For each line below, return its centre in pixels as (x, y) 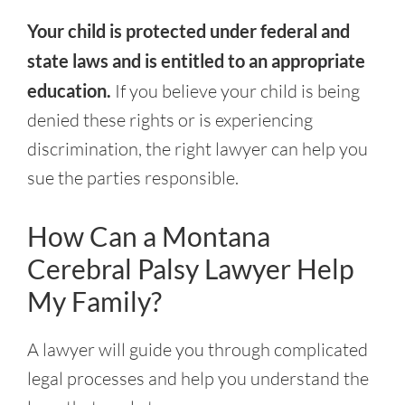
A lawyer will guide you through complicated (198, 349)
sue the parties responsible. (133, 178)
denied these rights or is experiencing (170, 120)
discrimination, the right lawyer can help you (198, 149)
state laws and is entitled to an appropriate (196, 61)
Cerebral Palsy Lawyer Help (191, 268)
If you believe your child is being (237, 91)
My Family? (94, 301)
